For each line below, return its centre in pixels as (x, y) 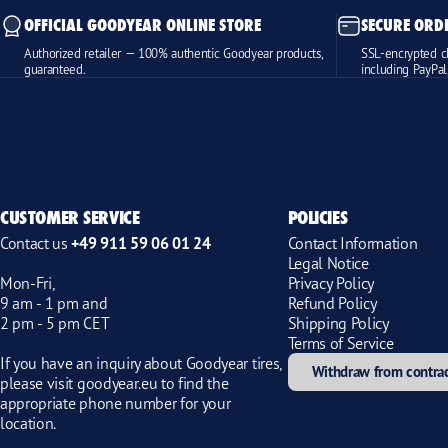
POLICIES (317, 216)
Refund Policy (332, 302)
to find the (193, 382)
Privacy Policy (331, 282)
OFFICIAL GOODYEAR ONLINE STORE (142, 24)
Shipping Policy (338, 322)
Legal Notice (328, 262)
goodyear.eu (117, 382)
